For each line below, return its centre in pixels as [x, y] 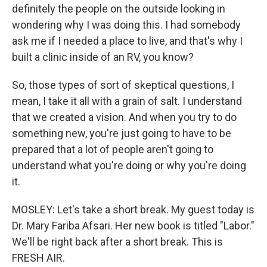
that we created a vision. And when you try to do [124, 117]
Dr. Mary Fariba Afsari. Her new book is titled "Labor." [133, 226]
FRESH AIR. [38, 258]
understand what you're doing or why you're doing [129, 165]
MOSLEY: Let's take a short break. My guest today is [133, 209]
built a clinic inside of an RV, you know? [103, 57]
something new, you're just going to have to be [122, 133]
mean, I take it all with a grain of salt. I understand [127, 101]
